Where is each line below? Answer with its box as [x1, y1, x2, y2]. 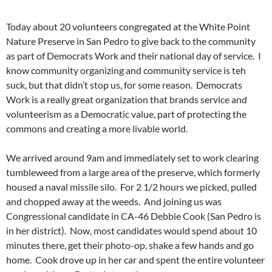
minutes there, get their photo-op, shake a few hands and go [6, 239, 254, 251]
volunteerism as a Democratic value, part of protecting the [6, 108, 246, 120]
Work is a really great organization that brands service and [6, 93, 247, 106]
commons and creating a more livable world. [6, 123, 188, 135]
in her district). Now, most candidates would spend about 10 [6, 225, 257, 237]
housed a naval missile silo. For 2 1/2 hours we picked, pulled [6, 181, 257, 193]
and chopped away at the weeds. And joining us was [6, 195, 222, 208]
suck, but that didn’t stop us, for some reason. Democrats [6, 79, 242, 91]
